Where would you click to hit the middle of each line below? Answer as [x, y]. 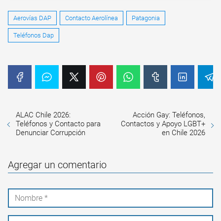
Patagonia [146, 18]
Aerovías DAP [32, 18]
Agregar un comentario [57, 165]
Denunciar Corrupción [51, 132]
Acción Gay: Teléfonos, [169, 115]
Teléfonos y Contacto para [58, 124]
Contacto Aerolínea [92, 18]
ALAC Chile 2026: [43, 115]
